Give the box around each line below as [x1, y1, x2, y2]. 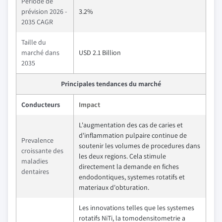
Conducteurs [21, 100, 60, 109]
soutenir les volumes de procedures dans [79, 141, 200, 150]
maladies [21, 157, 48, 166]
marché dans [21, 48, 59, 57]
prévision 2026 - [21, 7, 67, 16]
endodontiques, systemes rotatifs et [79, 172, 185, 181]
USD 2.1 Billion [79, 48, 121, 57]
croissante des [21, 146, 63, 155]
